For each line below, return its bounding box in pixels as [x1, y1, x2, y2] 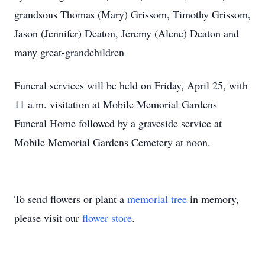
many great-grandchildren [14, 45, 124, 59]
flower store [82, 211, 132, 225]
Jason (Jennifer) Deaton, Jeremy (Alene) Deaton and [14, 26, 239, 40]
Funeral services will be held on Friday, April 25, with [14, 78, 248, 92]
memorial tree [127, 192, 187, 206]
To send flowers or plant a [14, 192, 127, 206]
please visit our [14, 211, 82, 225]
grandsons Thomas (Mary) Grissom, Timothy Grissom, [14, 7, 251, 21]
